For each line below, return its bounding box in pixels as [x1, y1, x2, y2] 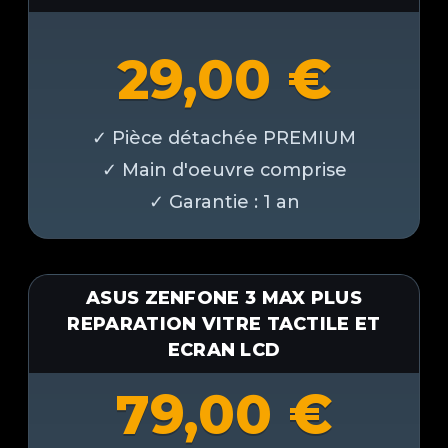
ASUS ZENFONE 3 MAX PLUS [86, 287, 362, 309]
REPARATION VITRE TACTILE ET [67, 313, 381, 335]
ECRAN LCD [167, 339, 281, 361]
